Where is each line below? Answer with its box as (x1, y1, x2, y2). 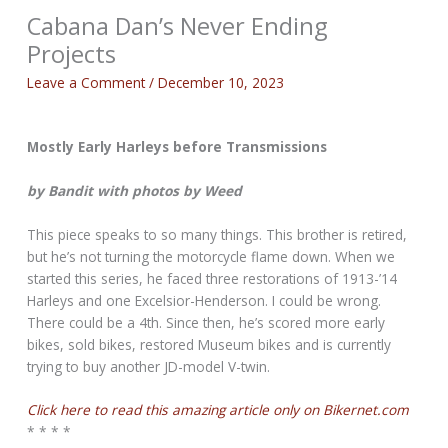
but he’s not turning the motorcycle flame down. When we (27, 246, 396, 266)
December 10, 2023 (158, 72, 285, 92)
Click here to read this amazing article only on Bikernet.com (27, 400, 410, 420)
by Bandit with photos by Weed (27, 180, 243, 200)
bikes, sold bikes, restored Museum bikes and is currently (27, 334, 392, 354)
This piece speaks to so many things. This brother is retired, (27, 224, 408, 244)
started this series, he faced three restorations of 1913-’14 (27, 268, 398, 288)
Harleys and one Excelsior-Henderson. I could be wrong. (27, 290, 382, 310)
